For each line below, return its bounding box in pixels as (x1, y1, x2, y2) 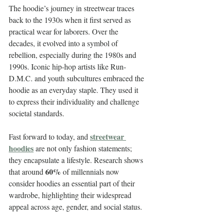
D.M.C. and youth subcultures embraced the (9, 73, 146, 83)
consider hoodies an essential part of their (9, 178, 137, 188)
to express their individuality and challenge (9, 96, 141, 107)
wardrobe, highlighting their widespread (9, 190, 133, 200)
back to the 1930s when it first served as (9, 15, 133, 25)
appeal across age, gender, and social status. (9, 201, 142, 212)
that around (9, 166, 45, 177)
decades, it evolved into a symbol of (9, 38, 120, 48)
